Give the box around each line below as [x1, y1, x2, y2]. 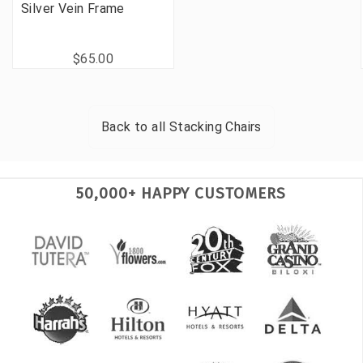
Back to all [101, 118, 169, 135]
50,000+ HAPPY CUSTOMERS [76, 183, 286, 203]
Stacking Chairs [169, 118, 262, 135]
